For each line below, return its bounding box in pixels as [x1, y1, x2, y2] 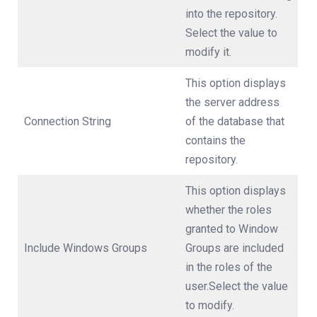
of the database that [185, 114, 284, 128]
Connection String [24, 114, 111, 128]
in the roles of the [185, 260, 272, 274]
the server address [185, 95, 279, 109]
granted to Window [185, 221, 278, 236]
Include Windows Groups [24, 241, 147, 255]
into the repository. [185, 6, 277, 21]
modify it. [185, 45, 231, 59]
